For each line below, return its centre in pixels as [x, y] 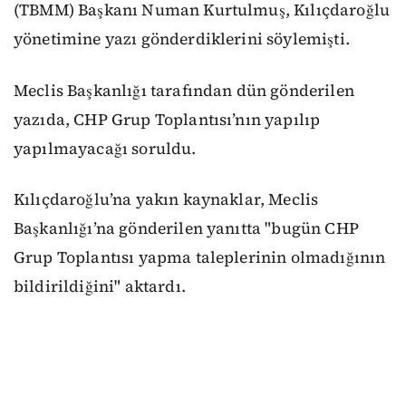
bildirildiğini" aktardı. [100, 287]
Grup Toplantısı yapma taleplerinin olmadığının [200, 258]
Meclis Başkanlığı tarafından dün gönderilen [184, 90]
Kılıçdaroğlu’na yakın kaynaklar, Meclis [166, 200]
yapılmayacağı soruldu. [105, 148]
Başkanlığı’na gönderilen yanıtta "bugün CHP [186, 229]
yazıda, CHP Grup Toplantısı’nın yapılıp [167, 119]
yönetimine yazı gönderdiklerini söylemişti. [182, 39]
